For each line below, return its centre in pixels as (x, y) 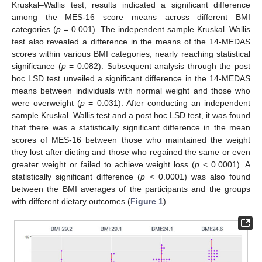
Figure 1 (147, 201)
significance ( (37, 66)
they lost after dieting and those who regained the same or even (131, 152)
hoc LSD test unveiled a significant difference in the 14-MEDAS (131, 78)
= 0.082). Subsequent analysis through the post (158, 66)
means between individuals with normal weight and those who (131, 90)
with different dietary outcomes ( (71, 201)
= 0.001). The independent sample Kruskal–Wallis (156, 29)
